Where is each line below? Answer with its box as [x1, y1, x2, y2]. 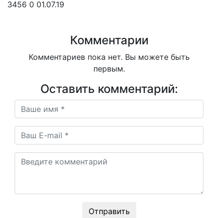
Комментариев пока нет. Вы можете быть [28, 52, 190, 62]
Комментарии [70, 33, 148, 47]
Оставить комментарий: [40, 82, 178, 96]
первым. [93, 64, 125, 73]
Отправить [88, 206, 130, 216]
